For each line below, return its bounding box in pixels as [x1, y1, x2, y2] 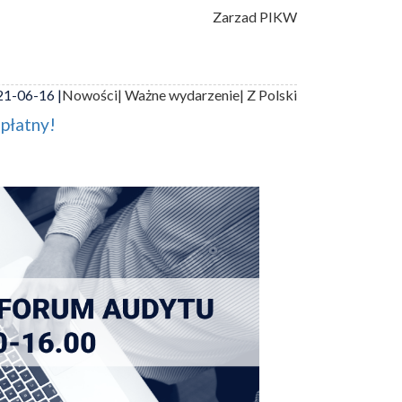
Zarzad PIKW [213, 8, 297, 25]
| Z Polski [240, 86, 297, 103]
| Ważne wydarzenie [118, 86, 240, 103]
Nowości [62, 86, 118, 103]
